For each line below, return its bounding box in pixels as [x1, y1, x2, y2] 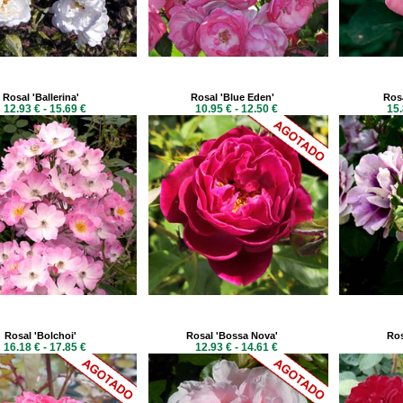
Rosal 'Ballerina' [2, 92, 79, 103]
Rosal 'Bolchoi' [4, 330, 76, 341]
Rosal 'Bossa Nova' [186, 330, 278, 341]
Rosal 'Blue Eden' [190, 92, 274, 103]
